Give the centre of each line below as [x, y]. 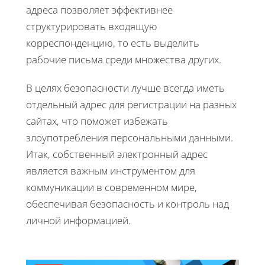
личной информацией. [78, 220]
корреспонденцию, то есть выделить [113, 43]
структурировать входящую [92, 26]
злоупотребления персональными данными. [130, 137]
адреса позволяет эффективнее [99, 9]
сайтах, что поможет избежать [97, 121]
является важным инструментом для [111, 170]
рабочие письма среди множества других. [124, 59]
